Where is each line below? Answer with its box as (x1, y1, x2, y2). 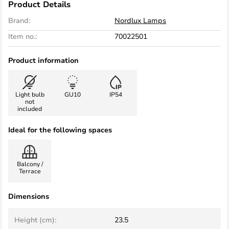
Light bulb (15, 90, 44, 98)
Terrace (18, 167, 41, 175)
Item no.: (8, 31, 37, 41)
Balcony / (16, 159, 43, 168)
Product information (8, 55, 79, 65)
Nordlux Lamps (114, 15, 166, 25)
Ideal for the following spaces (8, 125, 112, 134)
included (17, 104, 42, 112)
